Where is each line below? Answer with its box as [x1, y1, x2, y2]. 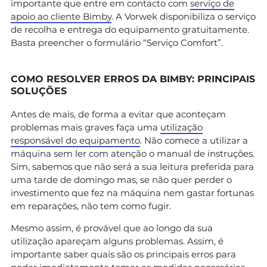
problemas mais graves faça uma [11, 121, 160, 133]
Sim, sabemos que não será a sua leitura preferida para [11, 160, 254, 172]
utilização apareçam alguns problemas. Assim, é [11, 235, 223, 247]
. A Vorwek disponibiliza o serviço [111, 10, 256, 22]
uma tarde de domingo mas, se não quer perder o [11, 173, 232, 185]
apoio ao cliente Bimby [11, 10, 111, 22]
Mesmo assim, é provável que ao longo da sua [11, 222, 213, 234]
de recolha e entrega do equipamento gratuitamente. [11, 23, 249, 35]
